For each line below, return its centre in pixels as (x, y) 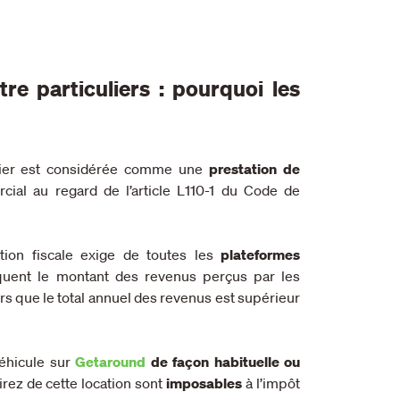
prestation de (255, 168)
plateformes (260, 254)
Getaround (110, 361)
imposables (204, 383)
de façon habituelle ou (225, 361)
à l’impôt (271, 383)
